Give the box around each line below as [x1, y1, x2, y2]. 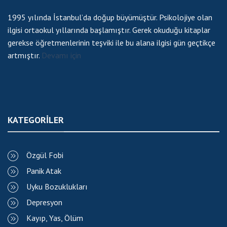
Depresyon [26, 197, 62, 208]
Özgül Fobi [26, 149, 63, 160]
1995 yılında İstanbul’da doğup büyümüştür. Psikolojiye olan [8, 12, 212, 23]
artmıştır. [8, 50, 42, 61]
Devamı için [42, 50, 81, 61]
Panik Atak [26, 165, 61, 176]
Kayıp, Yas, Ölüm [26, 213, 83, 223]
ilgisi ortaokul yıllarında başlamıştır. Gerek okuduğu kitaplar [8, 25, 210, 35]
